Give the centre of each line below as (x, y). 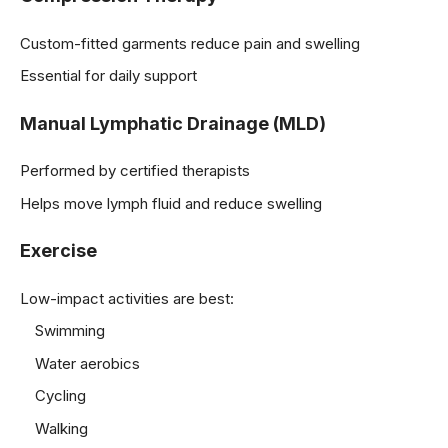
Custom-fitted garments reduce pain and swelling (190, 43)
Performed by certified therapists (135, 171)
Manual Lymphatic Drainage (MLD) (173, 123)
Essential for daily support (108, 76)
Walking (61, 428)
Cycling (60, 396)
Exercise (58, 251)
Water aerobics (87, 363)
